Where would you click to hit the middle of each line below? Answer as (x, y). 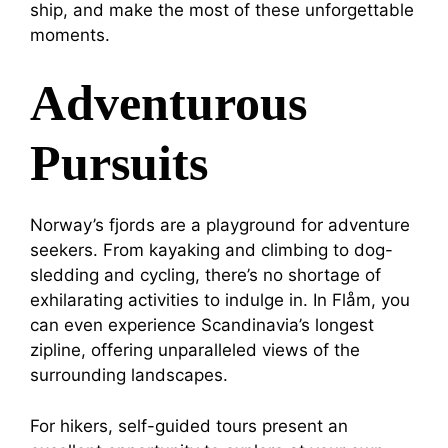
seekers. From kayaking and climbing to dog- (211, 250)
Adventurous (168, 103)
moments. (70, 34)
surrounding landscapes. (129, 375)
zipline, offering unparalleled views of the (195, 350)
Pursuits (119, 163)
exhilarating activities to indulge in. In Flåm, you (220, 300)
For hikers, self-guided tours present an (189, 425)
